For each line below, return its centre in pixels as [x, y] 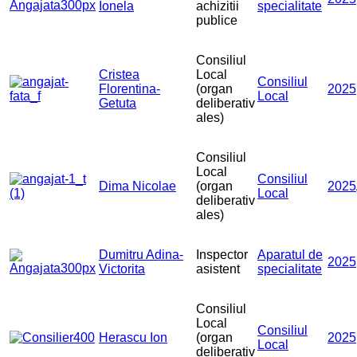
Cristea [119, 75]
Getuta [118, 104]
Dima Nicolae [137, 186]
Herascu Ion [133, 338]
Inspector [222, 255]
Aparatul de [290, 255]
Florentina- [129, 89]
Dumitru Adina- [141, 255]
